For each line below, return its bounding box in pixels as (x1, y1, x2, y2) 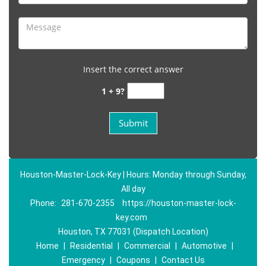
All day (121, 184, 145, 194)
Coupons (116, 255, 150, 265)
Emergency (61, 255, 105, 265)
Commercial (123, 241, 170, 251)
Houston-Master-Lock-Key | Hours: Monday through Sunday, (20, 170, 246, 179)
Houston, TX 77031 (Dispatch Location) (58, 227, 208, 236)
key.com (116, 213, 147, 222)
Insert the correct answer (83, 64, 183, 75)
